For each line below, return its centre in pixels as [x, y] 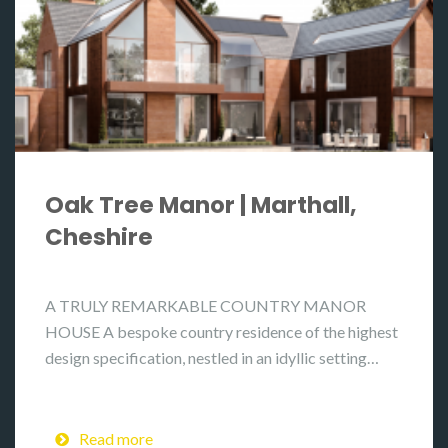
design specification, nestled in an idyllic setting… [212, 357]
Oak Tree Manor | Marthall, [201, 205]
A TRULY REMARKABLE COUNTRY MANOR [205, 305]
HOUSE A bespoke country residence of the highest [221, 331]
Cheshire [99, 237]
